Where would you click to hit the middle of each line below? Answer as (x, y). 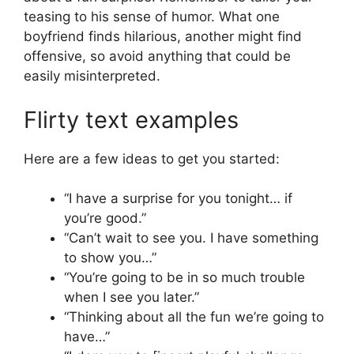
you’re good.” (105, 218)
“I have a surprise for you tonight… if (178, 199)
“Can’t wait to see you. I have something (191, 238)
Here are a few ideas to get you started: (152, 158)
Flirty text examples (131, 119)
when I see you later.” (132, 298)
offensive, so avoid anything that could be (157, 56)
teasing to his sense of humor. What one (152, 17)
